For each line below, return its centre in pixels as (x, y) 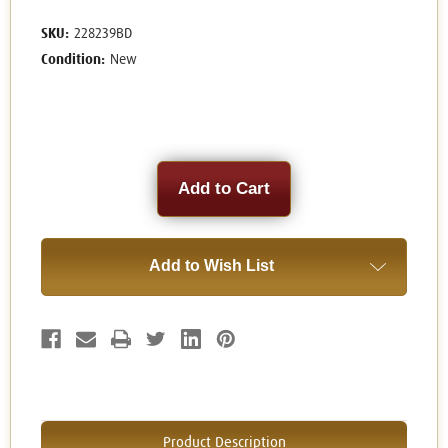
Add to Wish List (211, 266)
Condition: (73, 60)
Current (66, 170)
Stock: (62, 189)
